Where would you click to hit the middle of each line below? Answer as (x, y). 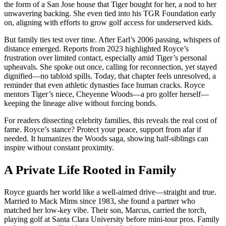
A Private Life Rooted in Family (90, 170)
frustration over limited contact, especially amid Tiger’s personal (105, 58)
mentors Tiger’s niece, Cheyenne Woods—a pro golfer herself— (106, 94)
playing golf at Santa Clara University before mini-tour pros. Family (112, 219)
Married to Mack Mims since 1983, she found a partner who (100, 201)
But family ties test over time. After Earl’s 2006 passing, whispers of (112, 40)
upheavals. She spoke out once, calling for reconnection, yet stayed (110, 67)
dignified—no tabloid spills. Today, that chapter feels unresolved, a (110, 76)
